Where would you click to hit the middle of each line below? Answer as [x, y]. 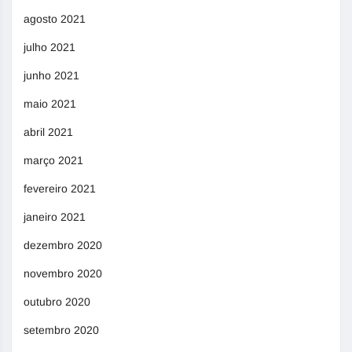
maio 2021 [50, 104]
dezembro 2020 [63, 246]
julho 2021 [49, 48]
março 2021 [53, 161]
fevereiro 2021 [60, 189]
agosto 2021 [55, 19]
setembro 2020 [61, 330]
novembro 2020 [63, 274]
